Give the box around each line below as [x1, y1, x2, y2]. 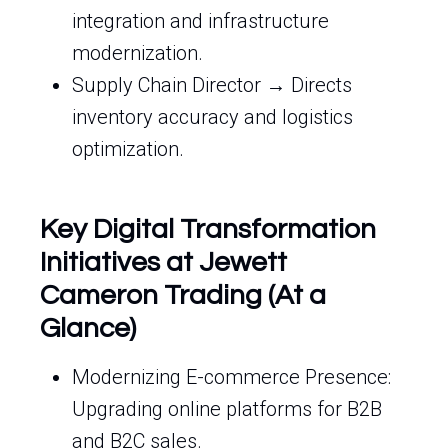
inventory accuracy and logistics [72, 105, 353, 129]
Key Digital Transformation [40, 215, 376, 244]
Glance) [40, 314, 136, 343]
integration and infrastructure [72, 9, 329, 33]
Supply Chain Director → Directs [72, 73, 352, 97]
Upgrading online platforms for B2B [72, 397, 382, 421]
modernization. [72, 41, 203, 65]
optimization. [72, 137, 184, 161]
